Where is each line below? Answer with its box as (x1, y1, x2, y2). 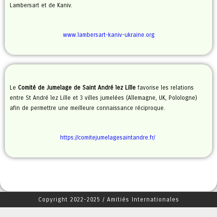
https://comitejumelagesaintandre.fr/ (60, 134, 157, 141)
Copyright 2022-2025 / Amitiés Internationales (38, 196, 179, 203)
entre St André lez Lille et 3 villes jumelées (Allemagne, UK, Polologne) (10, 94, 197, 101)
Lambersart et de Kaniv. (10, 2, 72, 9)
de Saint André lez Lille (74, 84, 136, 91)
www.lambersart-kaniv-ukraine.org (62, 31, 155, 38)
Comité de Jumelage (16, 84, 74, 91)
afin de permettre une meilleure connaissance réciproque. (10, 105, 165, 111)
